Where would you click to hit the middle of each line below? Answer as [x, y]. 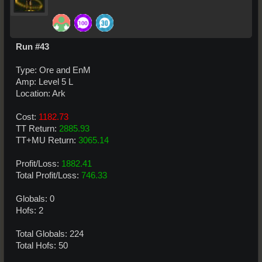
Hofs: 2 [30, 210]
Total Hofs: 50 [42, 245]
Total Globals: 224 [50, 234]
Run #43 [32, 46]
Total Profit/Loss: [49, 175]
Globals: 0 [35, 199]
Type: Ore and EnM [53, 70]
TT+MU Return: [47, 140]
